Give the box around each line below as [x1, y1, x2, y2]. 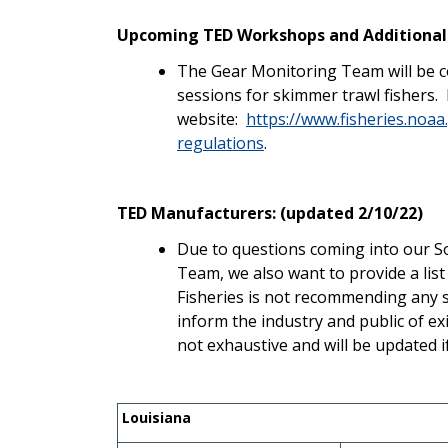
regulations [177, 131, 264, 154]
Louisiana [122, 407, 195, 427]
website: [177, 107, 246, 130]
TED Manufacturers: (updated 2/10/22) [117, 201, 423, 224]
